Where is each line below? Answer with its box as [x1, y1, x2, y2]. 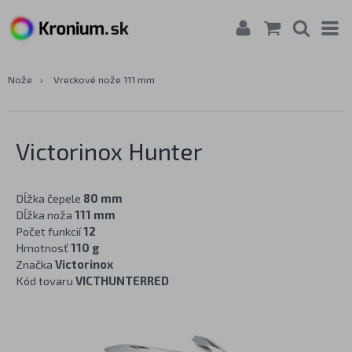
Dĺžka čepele [16, 191, 83, 205]
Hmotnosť [16, 240, 71, 255]
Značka [16, 257, 55, 271]
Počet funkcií [16, 224, 83, 238]
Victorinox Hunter [16, 137, 203, 165]
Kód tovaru [16, 273, 75, 288]
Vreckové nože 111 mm [53, 73, 155, 86]
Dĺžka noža [16, 207, 75, 222]
